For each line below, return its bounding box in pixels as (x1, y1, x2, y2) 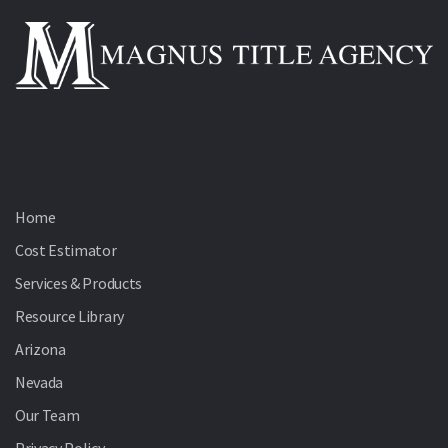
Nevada (15, 371, 64, 392)
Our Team (15, 404, 80, 425)
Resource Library (15, 305, 124, 326)
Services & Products (15, 272, 142, 293)
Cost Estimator (15, 239, 117, 260)
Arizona (15, 338, 66, 359)
